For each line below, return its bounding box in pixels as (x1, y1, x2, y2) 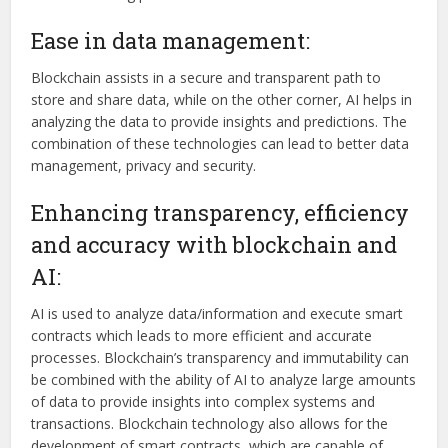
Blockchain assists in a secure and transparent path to (31, 68, 382, 88)
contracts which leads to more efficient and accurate (31, 326, 373, 346)
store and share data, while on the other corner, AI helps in (31, 90, 413, 110)
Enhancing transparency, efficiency (31, 198, 410, 228)
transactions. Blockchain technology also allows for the (31, 414, 389, 434)
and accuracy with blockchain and (31, 230, 398, 260)
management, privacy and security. (31, 156, 257, 176)
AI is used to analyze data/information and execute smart (31, 304, 404, 324)
